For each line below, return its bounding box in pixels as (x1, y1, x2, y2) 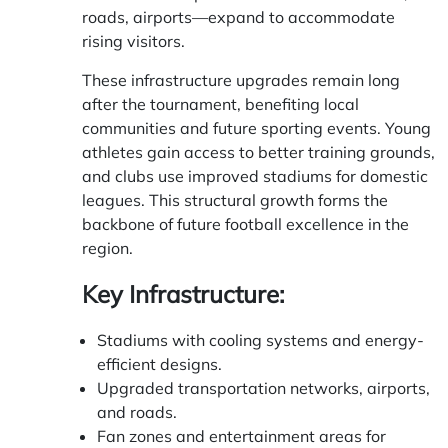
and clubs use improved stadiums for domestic (82, 166, 428, 187)
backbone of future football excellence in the (82, 214, 409, 235)
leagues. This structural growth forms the (82, 190, 388, 211)
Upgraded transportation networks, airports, (97, 378, 430, 399)
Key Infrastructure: (82, 279, 284, 310)
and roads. (97, 402, 177, 423)
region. (82, 238, 133, 259)
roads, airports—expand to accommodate (82, 7, 395, 28)
